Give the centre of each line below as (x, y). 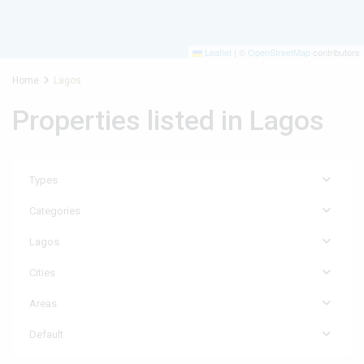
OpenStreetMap (279, 52)
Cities (42, 273)
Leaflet (217, 52)
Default (46, 334)
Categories (55, 211)
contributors (335, 52)
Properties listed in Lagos (168, 120)
